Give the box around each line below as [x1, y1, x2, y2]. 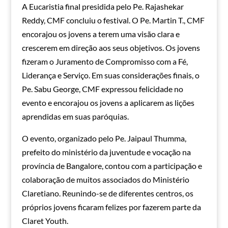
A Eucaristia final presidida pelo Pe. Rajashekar [21, 2, 184, 12]
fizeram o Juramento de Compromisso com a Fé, [21, 56, 188, 67]
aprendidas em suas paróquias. [21, 111, 129, 122]
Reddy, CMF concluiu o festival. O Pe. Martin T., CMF [21, 15, 205, 25]
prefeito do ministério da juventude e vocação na [21, 147, 191, 157]
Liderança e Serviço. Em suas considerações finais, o [21, 70, 199, 80]
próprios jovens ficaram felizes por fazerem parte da [21, 202, 201, 212]
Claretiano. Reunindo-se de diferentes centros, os [21, 188, 193, 198]
